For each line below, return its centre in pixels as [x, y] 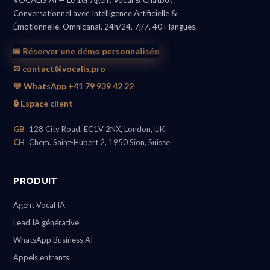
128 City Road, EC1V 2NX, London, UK [96, 129]
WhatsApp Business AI [53, 240]
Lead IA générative [46, 223]
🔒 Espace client [43, 104]
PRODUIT [36, 181]
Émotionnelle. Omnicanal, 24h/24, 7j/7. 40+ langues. [105, 27]
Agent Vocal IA [39, 205]
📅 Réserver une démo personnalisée [86, 51]
